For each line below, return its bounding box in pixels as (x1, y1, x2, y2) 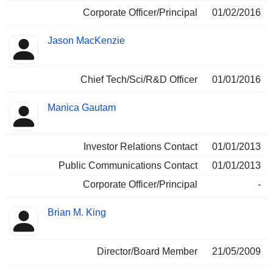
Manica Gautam (48, 102, 116, 113)
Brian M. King (48, 207, 106, 218)
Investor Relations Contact (83, 141, 197, 152)
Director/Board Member (97, 246, 197, 257)
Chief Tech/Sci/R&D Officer (80, 74, 197, 85)
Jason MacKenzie (48, 35, 125, 46)
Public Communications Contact (58, 160, 197, 171)
